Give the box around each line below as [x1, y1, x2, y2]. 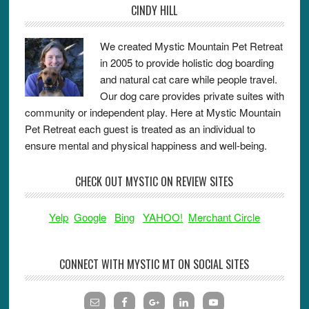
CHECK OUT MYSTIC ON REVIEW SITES [75, 173, 234, 190]
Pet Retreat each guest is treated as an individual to [24, 121, 255, 137]
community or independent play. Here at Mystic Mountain [24, 105, 281, 120]
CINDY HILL [131, 2, 178, 19]
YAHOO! [142, 210, 183, 225]
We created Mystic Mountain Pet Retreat [99, 39, 283, 54]
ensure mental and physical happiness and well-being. [24, 138, 267, 153]
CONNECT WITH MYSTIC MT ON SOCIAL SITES [59, 256, 250, 273]
